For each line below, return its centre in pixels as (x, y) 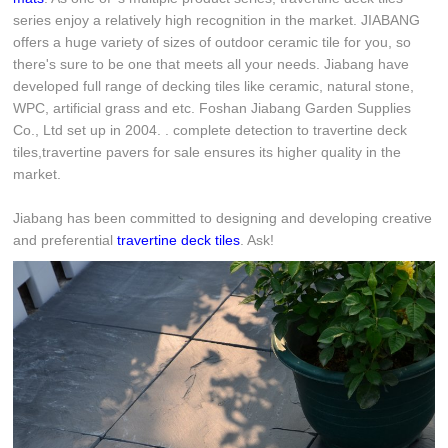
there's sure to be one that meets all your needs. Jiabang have (211, 64)
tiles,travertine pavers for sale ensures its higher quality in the (207, 152)
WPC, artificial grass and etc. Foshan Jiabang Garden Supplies (212, 108)
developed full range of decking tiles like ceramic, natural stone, (214, 86)
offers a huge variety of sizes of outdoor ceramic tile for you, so (212, 42)
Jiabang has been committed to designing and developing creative (223, 218)
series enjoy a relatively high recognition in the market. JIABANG (217, 20)
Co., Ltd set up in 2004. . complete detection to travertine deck (210, 130)
